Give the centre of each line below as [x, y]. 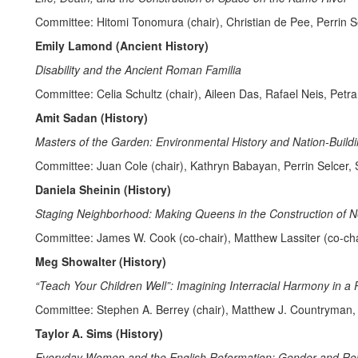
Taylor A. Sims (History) [99, 333]
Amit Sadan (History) [91, 117]
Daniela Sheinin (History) [103, 189]
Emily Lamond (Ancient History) [122, 46]
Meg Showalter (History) [101, 261]
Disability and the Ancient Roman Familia [138, 70]
